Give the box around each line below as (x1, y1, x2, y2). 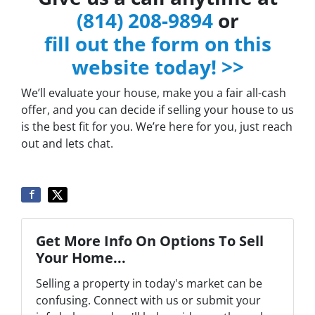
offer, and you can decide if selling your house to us (21, 102, 294, 117)
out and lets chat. (21, 136, 113, 151)
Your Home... (36, 248, 126, 267)
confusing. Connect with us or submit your (36, 292, 261, 308)
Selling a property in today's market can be (36, 276, 262, 291)
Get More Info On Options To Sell (36, 231, 264, 250)
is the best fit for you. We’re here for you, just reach (21, 119, 292, 134)
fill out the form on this (44, 30, 271, 57)
